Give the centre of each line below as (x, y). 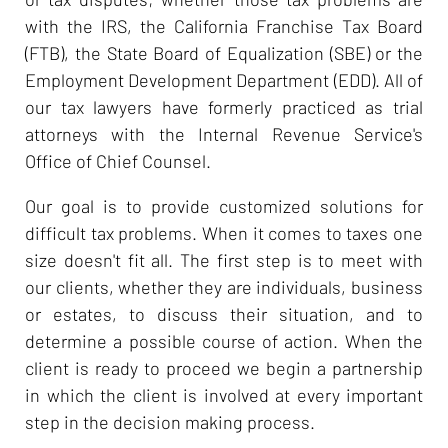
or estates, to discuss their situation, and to (224, 313)
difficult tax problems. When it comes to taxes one (224, 232)
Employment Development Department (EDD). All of (224, 79)
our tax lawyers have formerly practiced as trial (224, 106)
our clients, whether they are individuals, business (224, 286)
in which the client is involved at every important (224, 394)
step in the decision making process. (170, 421)
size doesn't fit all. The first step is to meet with (224, 259)
